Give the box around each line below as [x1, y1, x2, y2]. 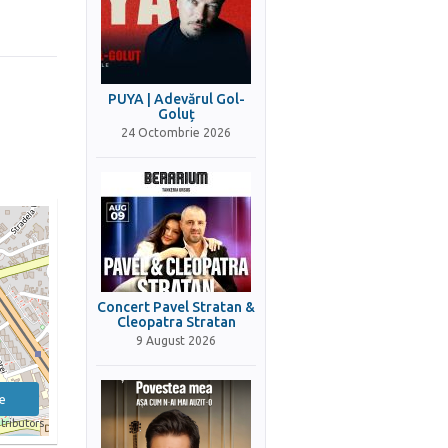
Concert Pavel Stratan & [97, 299, 255, 315]
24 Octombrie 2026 [121, 126, 231, 139]
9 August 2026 [136, 334, 216, 347]
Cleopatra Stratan [116, 314, 236, 330]
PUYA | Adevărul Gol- [107, 91, 245, 107]
